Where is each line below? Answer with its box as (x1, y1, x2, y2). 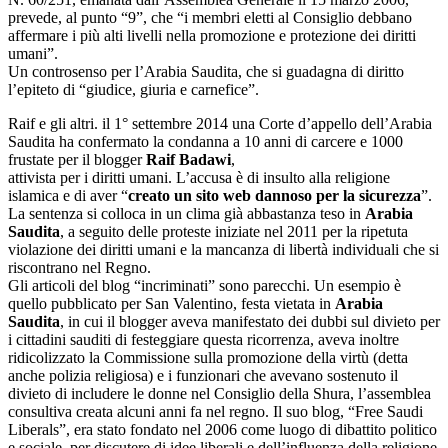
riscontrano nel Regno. (8, 258, 151, 276)
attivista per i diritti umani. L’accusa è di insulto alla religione (8, 168, 390, 186)
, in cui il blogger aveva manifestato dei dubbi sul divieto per (60, 312, 440, 330)
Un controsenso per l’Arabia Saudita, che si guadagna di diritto (8, 62, 404, 80)
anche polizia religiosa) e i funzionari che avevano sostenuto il (8, 366, 398, 384)
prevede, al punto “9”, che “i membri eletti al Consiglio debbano (8, 8, 412, 26)
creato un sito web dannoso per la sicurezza (128, 186, 421, 204)
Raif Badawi (146, 150, 231, 168)
